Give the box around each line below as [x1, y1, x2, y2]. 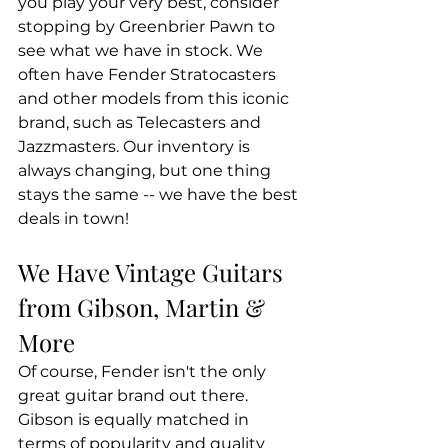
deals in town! [18, 209, 129, 229]
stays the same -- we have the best [18, 185, 302, 205]
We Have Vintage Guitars [18, 256, 289, 289]
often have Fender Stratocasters [18, 65, 280, 85]
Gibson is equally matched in [18, 410, 253, 430]
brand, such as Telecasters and [18, 113, 265, 133]
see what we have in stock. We [18, 41, 267, 61]
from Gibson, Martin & [18, 291, 271, 324]
